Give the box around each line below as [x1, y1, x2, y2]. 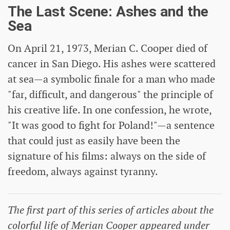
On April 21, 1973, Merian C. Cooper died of [8, 41, 207, 55]
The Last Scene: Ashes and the [8, 3, 208, 20]
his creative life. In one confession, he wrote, [8, 103, 212, 117]
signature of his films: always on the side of [8, 149, 206, 163]
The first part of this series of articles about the [8, 203, 214, 217]
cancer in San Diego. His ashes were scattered [8, 56, 216, 70]
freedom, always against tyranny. [8, 164, 158, 178]
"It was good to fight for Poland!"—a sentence [8, 118, 215, 132]
